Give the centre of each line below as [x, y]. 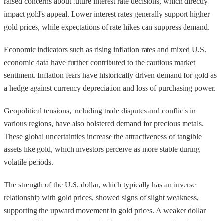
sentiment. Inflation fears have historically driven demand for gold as [110, 75]
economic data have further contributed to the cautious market [100, 62]
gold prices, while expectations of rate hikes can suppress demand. [107, 27]
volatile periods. [29, 162]
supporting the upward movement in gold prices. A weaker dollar [105, 210]
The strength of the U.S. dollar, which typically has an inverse [100, 184]
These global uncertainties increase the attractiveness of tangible [103, 136]
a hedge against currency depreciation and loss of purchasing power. [110, 88]
